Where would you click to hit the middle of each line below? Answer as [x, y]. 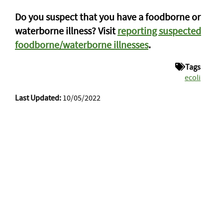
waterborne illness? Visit [66, 31]
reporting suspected [159, 31]
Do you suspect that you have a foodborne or [108, 17]
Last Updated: [38, 98]
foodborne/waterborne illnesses [82, 45]
